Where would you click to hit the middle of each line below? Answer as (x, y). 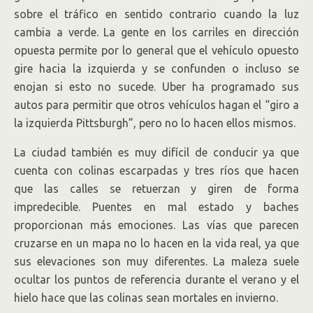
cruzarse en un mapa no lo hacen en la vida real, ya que (156, 243)
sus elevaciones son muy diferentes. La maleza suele (156, 261)
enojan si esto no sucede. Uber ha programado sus (156, 87)
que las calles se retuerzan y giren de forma (156, 189)
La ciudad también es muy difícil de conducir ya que (156, 152)
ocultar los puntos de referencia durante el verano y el (156, 279)
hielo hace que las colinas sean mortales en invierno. (146, 298)
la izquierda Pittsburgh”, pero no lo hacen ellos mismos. (155, 123)
